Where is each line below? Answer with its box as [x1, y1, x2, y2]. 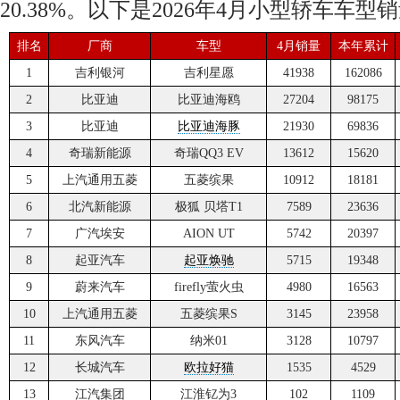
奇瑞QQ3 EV [173, 146, 244, 160]
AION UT [182, 227, 235, 240]
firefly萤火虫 [173, 280, 244, 294]
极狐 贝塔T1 [174, 200, 243, 213]
